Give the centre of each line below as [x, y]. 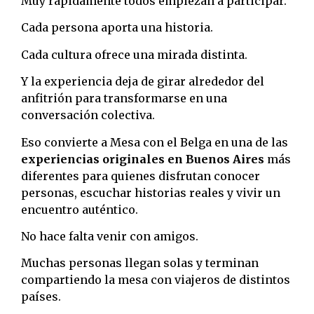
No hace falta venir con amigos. [110, 236]
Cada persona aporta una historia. [117, 28]
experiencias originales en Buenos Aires [143, 159]
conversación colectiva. [88, 115]
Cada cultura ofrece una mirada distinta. [134, 54]
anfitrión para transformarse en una [124, 98]
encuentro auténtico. [80, 209]
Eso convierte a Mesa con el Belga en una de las [155, 142]
